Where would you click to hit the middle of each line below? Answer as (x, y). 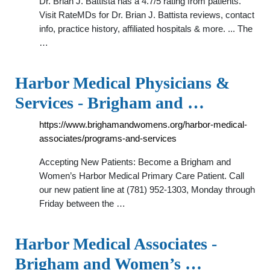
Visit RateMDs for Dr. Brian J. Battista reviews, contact (147, 15)
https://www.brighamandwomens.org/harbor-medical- (143, 124)
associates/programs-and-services (108, 138)
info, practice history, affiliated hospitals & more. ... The (146, 29)
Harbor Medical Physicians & (122, 83)
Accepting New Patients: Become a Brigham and (135, 162)
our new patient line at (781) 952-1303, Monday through (147, 190)
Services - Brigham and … (110, 103)
